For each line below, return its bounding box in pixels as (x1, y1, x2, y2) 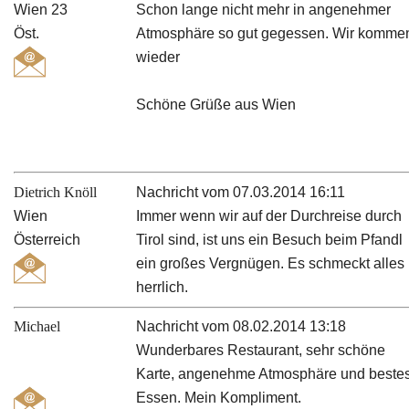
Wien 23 (14, 2, 68, 18)
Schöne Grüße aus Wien (136, 97, 297, 113)
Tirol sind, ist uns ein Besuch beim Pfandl (136, 231, 404, 247)
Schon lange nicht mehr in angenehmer (136, 2, 392, 18)
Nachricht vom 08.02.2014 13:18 (136, 319, 347, 335)
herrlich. (136, 278, 189, 295)
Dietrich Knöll (14, 184, 97, 200)
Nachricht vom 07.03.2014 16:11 (136, 184, 346, 200)
